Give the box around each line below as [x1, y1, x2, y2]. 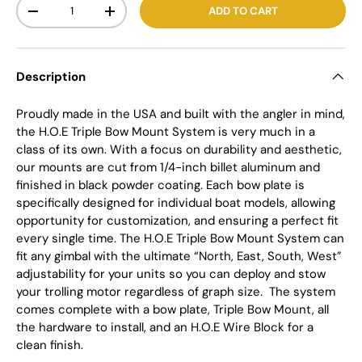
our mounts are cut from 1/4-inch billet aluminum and [16, 159, 320, 176]
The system [269, 284, 335, 301]
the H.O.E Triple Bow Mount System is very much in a [16, 124, 315, 141]
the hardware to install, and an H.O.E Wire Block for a [16, 319, 314, 336]
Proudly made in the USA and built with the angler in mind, [16, 106, 345, 123]
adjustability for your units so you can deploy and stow [16, 266, 326, 283]
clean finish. [16, 337, 83, 354]
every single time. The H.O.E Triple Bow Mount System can [16, 230, 344, 247]
